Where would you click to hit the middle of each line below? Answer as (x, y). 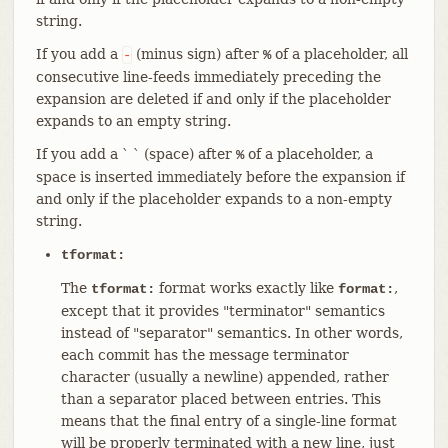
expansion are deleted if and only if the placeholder (213, 98)
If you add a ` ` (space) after (135, 153)
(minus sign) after (197, 53)
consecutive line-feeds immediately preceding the (208, 76)
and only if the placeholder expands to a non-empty (213, 198)
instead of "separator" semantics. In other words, (231, 332)
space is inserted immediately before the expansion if (220, 176)
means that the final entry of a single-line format (228, 420)
